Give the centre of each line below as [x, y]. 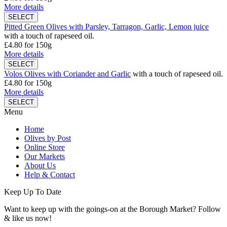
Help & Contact [50, 174]
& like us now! [28, 218]
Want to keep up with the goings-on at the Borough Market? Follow [112, 209]
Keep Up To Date [33, 192]
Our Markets [45, 156]
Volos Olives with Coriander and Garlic [67, 73]
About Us [40, 165]
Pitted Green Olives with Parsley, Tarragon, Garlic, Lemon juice [106, 26]
